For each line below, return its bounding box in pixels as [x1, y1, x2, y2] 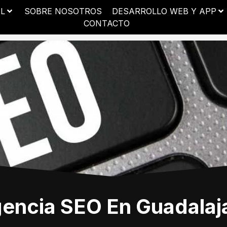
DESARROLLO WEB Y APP [112, 6, 217, 16]
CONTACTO [83, 18, 130, 28]
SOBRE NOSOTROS [24, 6, 102, 16]
